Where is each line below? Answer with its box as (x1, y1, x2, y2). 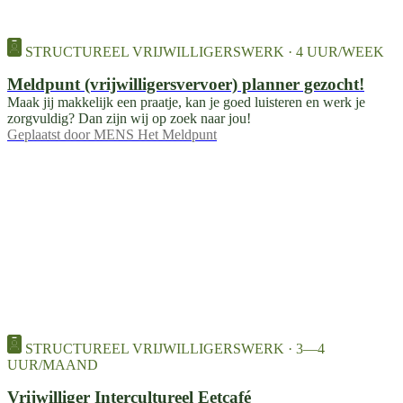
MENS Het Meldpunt (94, 127, 217, 143)
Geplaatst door (7, 127, 90, 143)
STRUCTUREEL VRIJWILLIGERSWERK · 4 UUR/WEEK (25, 44, 384, 60)
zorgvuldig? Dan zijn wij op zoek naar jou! (7, 111, 251, 127)
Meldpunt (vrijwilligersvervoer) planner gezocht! (7, 75, 364, 94)
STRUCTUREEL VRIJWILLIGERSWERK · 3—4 (25, 341, 325, 357)
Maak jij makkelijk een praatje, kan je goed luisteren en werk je (7, 94, 365, 111)
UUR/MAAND (7, 357, 98, 373)
